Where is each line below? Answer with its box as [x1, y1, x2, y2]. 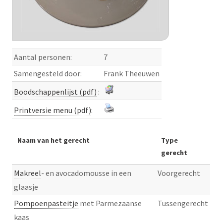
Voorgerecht [158, 168, 200, 178]
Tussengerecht [158, 198, 208, 209]
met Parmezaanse [78, 198, 142, 209]
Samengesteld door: [14, 68, 82, 79]
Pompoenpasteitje [14, 198, 78, 209]
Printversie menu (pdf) [14, 105, 91, 115]
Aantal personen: [14, 52, 72, 62]
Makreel [14, 168, 41, 178]
